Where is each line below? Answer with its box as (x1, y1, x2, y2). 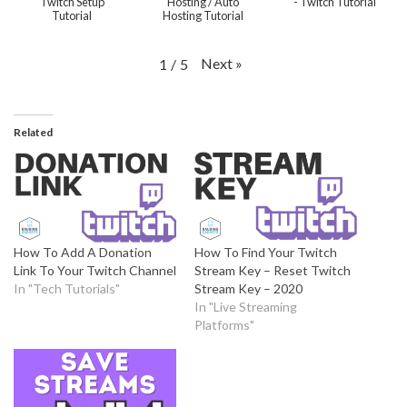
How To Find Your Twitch (194, 243, 337, 260)
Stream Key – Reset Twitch (194, 262, 351, 278)
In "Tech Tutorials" (14, 280, 120, 296)
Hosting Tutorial (163, 8, 244, 24)
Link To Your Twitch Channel (14, 262, 176, 278)
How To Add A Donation (14, 243, 152, 260)
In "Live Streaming (194, 298, 297, 314)
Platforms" (194, 316, 254, 333)
